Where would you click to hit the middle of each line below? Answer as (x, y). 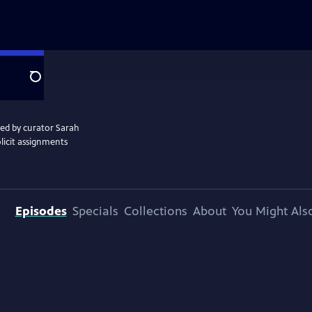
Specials (95, 211)
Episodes (41, 211)
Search (46, 84)
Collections (155, 211)
